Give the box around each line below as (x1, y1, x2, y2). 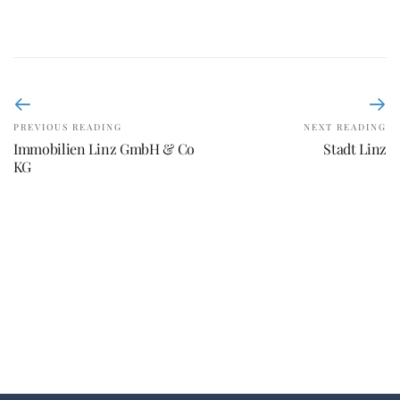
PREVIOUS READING (13, 121, 122, 134)
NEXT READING (304, 121, 387, 134)
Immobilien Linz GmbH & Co (13, 139, 195, 159)
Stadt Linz (323, 139, 387, 159)
